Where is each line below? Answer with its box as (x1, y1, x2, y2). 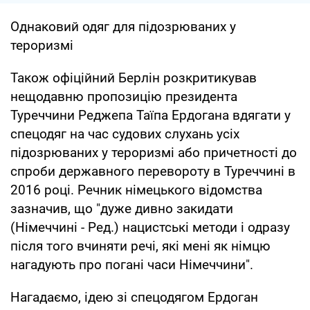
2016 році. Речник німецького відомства (10, 181, 262, 198)
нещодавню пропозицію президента (10, 88, 237, 104)
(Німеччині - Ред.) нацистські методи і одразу (10, 219, 290, 235)
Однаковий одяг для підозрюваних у (10, 18, 236, 35)
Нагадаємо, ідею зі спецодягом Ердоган (10, 289, 258, 305)
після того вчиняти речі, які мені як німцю (10, 237, 271, 254)
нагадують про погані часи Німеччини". (10, 256, 253, 273)
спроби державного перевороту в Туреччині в (10, 163, 295, 179)
